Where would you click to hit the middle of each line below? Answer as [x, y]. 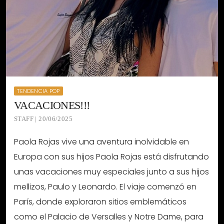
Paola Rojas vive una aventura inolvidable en [101, 141]
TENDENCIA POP [38, 91]
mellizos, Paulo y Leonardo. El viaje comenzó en [105, 186]
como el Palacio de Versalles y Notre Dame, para [109, 216]
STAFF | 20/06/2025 [43, 118]
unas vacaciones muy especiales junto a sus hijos [111, 171]
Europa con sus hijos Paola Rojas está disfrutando [111, 156]
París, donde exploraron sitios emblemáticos [100, 201]
